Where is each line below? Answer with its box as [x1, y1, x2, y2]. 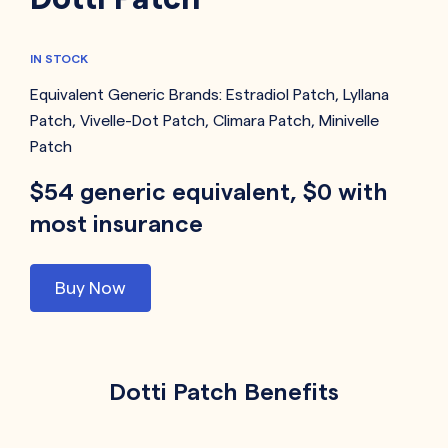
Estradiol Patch [226, 86, 335, 104]
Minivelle [319, 112, 379, 130]
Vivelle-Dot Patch [80, 112, 205, 130]
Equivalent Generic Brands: [30, 86, 226, 104]
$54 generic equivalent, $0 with [30, 178, 388, 206]
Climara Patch [213, 112, 311, 130]
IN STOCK [30, 52, 88, 66]
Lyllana [343, 86, 389, 104]
